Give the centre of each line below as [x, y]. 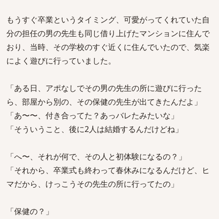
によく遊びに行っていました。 [61, 61]
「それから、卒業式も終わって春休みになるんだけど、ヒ [108, 170]
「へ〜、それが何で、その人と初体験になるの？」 [96, 156]
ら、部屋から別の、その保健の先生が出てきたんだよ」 [104, 102]
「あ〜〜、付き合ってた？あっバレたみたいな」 [92, 115]
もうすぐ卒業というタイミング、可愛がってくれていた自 [108, 20]
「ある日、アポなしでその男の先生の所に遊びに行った [104, 88]
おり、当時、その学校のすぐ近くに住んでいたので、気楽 [108, 47]
